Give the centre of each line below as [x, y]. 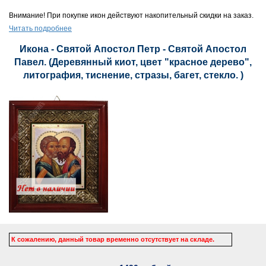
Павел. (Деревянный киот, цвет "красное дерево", [133, 62]
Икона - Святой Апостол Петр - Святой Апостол [133, 49]
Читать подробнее [40, 28]
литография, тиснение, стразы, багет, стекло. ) [133, 75]
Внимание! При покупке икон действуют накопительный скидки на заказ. [131, 15]
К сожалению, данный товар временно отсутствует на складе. [113, 239]
